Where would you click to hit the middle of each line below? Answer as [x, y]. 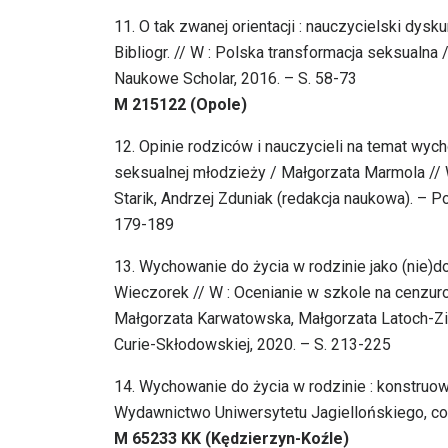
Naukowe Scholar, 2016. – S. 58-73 [235, 79]
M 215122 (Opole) [180, 105]
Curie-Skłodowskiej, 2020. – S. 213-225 [252, 345]
